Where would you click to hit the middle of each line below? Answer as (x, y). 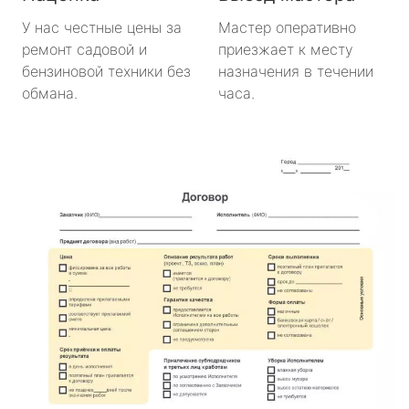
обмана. (50, 93)
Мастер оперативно (287, 27)
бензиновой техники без (106, 71)
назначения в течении (296, 71)
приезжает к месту (286, 49)
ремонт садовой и (84, 49)
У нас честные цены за (102, 27)
